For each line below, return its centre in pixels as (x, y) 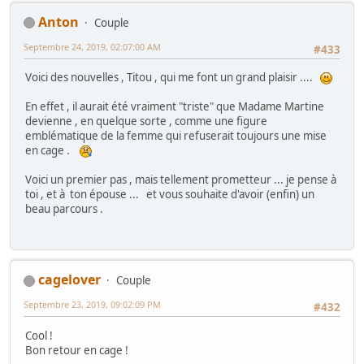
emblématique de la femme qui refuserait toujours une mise (176, 135)
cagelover (69, 280)
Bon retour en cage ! (77, 350)
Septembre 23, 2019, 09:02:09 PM (92, 305)
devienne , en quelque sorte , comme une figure (146, 121)
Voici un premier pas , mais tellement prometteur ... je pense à (182, 179)
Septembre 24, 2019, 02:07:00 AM (92, 46)
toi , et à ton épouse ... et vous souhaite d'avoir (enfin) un (170, 194)
